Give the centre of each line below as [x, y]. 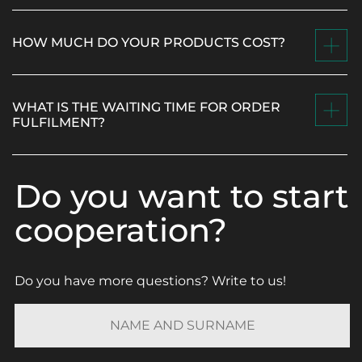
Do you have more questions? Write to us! [150, 281]
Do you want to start [182, 196]
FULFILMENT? [59, 123]
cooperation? [121, 230]
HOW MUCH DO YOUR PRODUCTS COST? [149, 43]
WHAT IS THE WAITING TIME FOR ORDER [146, 107]
